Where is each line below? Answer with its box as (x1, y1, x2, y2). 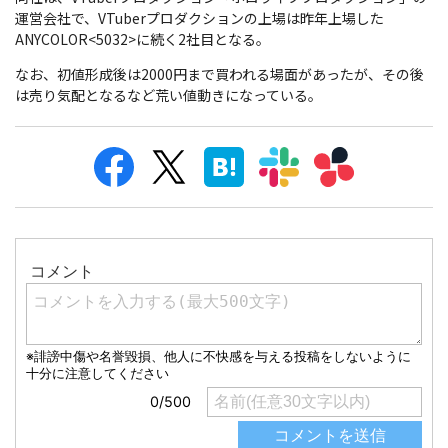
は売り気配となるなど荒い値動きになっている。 (15, 85, 322, 106)
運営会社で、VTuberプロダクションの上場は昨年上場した (15, 8, 384, 29)
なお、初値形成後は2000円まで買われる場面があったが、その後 (15, 64, 424, 85)
